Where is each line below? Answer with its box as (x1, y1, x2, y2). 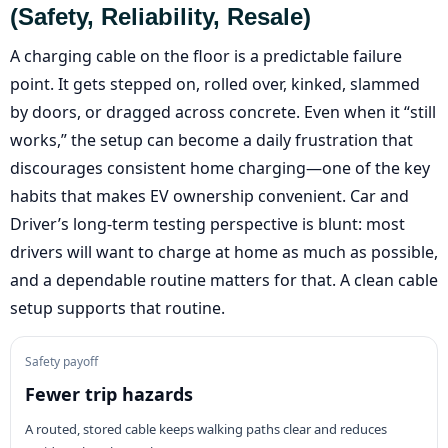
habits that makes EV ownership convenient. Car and (10, 184, 409, 207)
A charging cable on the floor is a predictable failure (10, 44, 402, 67)
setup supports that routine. (10, 296, 225, 319)
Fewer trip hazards (25, 381, 193, 406)
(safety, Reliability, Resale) (10, 2, 311, 30)
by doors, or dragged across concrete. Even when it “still (10, 100, 436, 123)
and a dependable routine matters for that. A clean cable (10, 268, 438, 291)
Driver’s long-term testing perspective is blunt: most (10, 212, 405, 235)
